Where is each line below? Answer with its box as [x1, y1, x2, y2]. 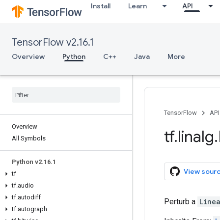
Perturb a [164, 196, 197, 206]
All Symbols [12, 135, 46, 142]
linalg [178, 127, 214, 146]
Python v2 [12, 158, 42, 165]
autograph [18, 205, 47, 213]
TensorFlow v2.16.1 [12, 36, 94, 49]
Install [91, 1, 110, 10]
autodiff [18, 193, 41, 201]
